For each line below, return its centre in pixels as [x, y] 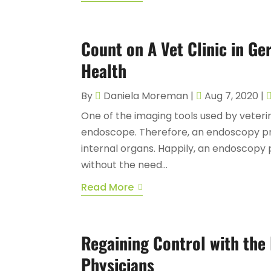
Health [104, 70]
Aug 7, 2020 [232, 96]
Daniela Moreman [146, 96]
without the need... [125, 165]
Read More [108, 187]
